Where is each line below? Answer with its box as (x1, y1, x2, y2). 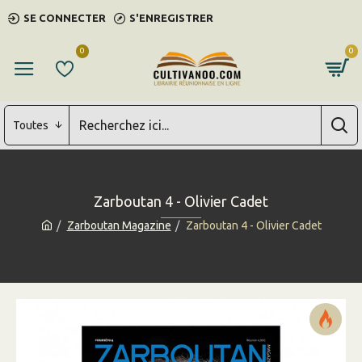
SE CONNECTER (23, 12, 106, 23)
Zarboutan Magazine (66, 219, 171, 232)
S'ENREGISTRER (129, 12, 213, 23)
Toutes (13, 118, 48, 132)
